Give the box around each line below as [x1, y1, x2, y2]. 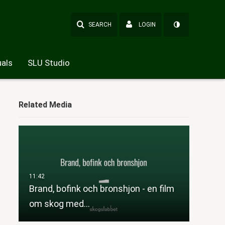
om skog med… [29, 198, 90, 209]
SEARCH [88, 21, 111, 28]
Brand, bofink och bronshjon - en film [29, 183, 174, 194]
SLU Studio [28, 58, 70, 68]
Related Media [18, 100, 72, 109]
